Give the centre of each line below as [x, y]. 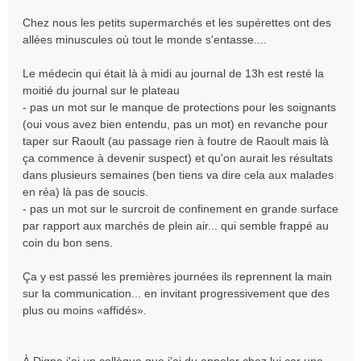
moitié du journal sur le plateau [101, 90]
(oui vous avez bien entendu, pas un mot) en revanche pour [175, 124]
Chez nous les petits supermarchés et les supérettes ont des [177, 23]
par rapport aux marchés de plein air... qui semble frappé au [176, 226]
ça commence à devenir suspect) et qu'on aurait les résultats [178, 158]
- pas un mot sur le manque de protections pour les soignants [179, 107]
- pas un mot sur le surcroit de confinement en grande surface [180, 209]
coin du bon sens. [68, 243]
